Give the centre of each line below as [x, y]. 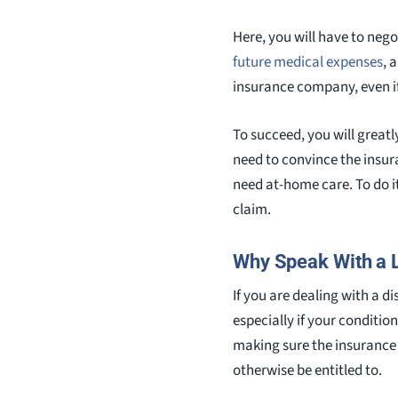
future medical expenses [308, 63]
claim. [252, 209]
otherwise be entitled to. [307, 370]
